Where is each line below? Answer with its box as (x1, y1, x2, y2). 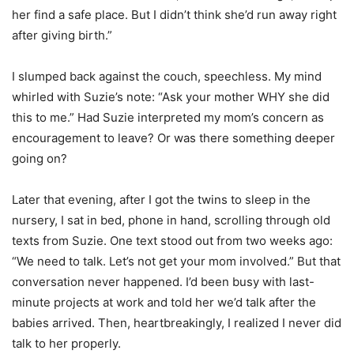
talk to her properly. (12, 336, 121, 352)
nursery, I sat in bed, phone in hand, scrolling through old (12, 213, 330, 228)
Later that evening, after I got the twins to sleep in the (12, 192, 311, 208)
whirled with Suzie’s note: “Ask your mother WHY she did (12, 89, 330, 105)
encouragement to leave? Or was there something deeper (12, 130, 335, 146)
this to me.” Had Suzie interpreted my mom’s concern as (12, 110, 324, 126)
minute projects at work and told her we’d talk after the (12, 295, 316, 311)
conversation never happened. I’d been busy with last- (12, 274, 314, 290)
